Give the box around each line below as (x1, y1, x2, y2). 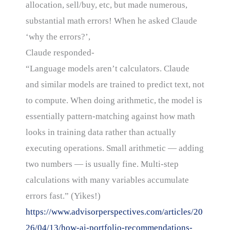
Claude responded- (26, 47, 94, 57)
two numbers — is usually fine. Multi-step (26, 159, 179, 169)
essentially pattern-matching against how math (26, 111, 195, 121)
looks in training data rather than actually (26, 127, 176, 137)
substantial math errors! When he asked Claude (26, 15, 197, 26)
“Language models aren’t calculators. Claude (26, 63, 189, 73)
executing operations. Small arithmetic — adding (26, 143, 204, 153)
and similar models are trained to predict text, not (26, 79, 204, 89)
